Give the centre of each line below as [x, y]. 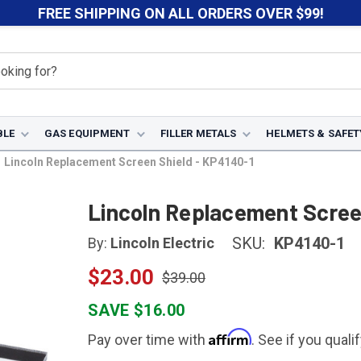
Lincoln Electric [162, 243]
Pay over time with [148, 340]
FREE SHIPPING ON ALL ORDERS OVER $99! [180, 13]
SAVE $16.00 [137, 310]
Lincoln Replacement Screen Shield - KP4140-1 [129, 162]
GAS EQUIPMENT [87, 133]
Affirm [230, 337]
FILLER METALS [198, 133]
